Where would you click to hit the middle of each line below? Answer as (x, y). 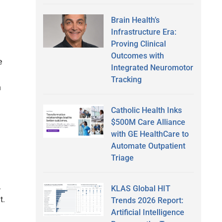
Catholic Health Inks (146, 110)
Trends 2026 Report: (147, 200)
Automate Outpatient (148, 146)
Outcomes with (137, 55)
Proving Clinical (138, 44)
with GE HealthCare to (150, 134)
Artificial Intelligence (147, 212)
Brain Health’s (135, 20)
